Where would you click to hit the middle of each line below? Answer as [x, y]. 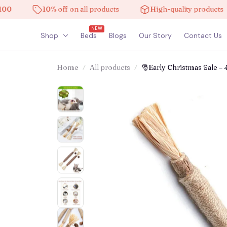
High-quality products [163, 9]
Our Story [155, 35]
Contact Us [203, 35]
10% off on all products [57, 9]
